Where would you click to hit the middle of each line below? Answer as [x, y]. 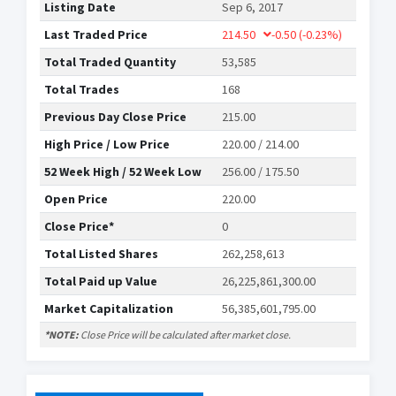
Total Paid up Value [101, 282]
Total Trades [82, 90]
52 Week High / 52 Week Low [123, 172]
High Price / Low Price [107, 145]
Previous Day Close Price [115, 117]
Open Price [76, 199]
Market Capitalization [109, 309]
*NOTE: [61, 335]
